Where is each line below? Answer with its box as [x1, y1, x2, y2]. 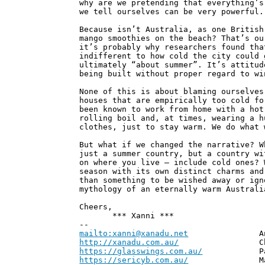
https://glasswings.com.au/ [79, 247, 203, 256]
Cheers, [79, 202, 113, 212]
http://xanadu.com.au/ [79, 238, 179, 247]
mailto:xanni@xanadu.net [79, 229, 189, 238]
